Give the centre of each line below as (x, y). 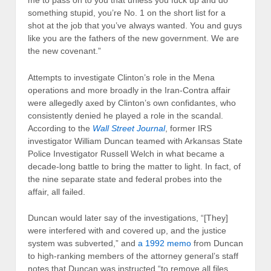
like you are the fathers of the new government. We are (133, 38)
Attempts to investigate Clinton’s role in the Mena (121, 77)
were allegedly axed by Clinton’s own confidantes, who (132, 103)
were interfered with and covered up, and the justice (127, 231)
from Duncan (217, 243)
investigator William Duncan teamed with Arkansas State (135, 141)
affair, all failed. (57, 191)
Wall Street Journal (129, 128)
